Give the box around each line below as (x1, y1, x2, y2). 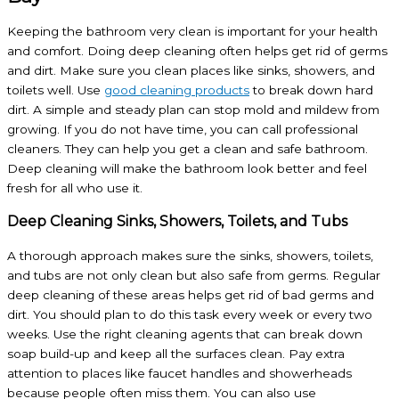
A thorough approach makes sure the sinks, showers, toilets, (7, 248, 373, 263)
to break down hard (249, 82, 373, 97)
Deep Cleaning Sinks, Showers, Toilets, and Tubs (7, 212, 347, 230)
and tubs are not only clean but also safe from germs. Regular (7, 267, 380, 282)
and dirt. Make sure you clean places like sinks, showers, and (7, 62, 375, 77)
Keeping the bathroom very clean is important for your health (7, 23, 378, 38)
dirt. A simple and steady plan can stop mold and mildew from (7, 102, 379, 117)
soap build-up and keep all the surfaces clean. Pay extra (7, 346, 345, 361)
